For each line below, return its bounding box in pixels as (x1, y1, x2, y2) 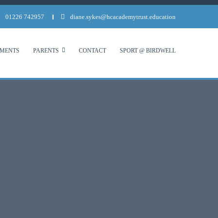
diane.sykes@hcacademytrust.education (69, 13, 176, 20)
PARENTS (33, 47, 59, 54)
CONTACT (79, 47, 106, 54)
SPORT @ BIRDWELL (120, 47, 176, 54)
